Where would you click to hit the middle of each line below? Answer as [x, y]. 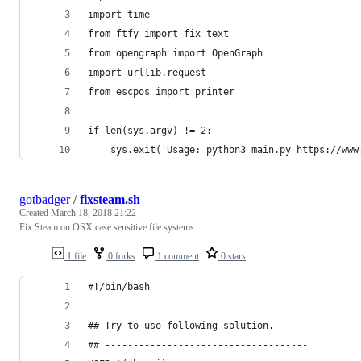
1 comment [177, 256]
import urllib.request [147, 72]
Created [35, 212]
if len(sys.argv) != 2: [150, 130]
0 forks [120, 256]
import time [119, 14]
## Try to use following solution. [181, 325]
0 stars [232, 256]
